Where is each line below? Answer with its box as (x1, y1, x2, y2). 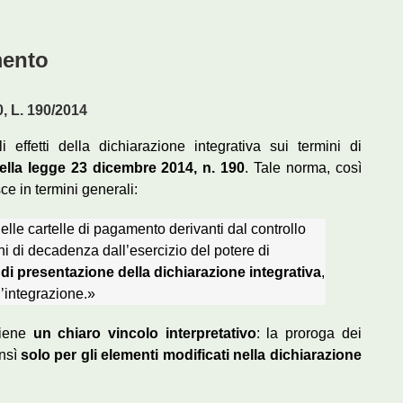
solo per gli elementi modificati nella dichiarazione (21, 347, 362, 363)
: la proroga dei (255, 326, 362, 342)
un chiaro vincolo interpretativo (32, 326, 256, 342)
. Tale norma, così (245, 160, 362, 176)
